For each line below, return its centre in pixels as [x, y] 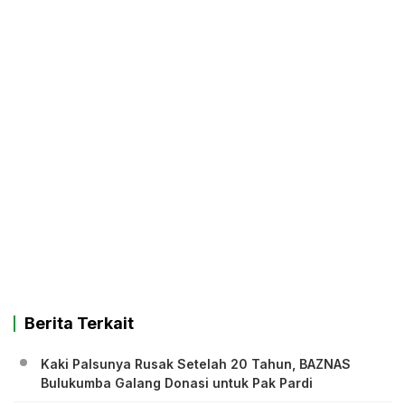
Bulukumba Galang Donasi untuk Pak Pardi [177, 383]
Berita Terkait [79, 324]
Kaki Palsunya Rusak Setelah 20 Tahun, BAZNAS [196, 364]
